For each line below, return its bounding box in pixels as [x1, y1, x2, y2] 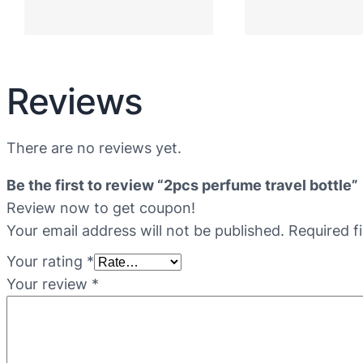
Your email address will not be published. [6, 222, 284, 240]
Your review [6, 275, 92, 293]
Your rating [6, 253, 87, 271]
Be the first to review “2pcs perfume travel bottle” [6, 177, 358, 194]
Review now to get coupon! [6, 199, 195, 217]
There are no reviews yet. [6, 139, 181, 157]
